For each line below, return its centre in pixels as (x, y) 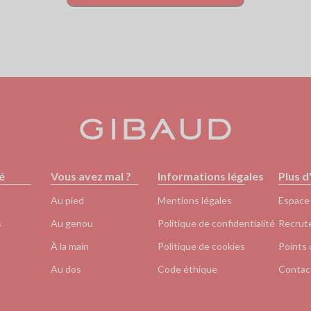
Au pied (68, 200)
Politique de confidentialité (217, 223)
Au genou (72, 223)
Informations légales (211, 176)
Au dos (66, 269)
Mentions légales (195, 200)
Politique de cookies (202, 246)
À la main (70, 246)
